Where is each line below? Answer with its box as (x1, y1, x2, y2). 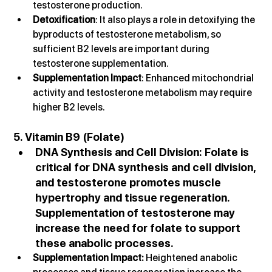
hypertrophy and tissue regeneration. (35, 191, 233, 204)
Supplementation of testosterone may (35, 206, 238, 219)
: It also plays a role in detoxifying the (95, 13, 257, 25)
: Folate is (199, 145, 252, 158)
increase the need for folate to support (35, 221, 243, 234)
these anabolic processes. (35, 236, 174, 250)
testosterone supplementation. (33, 57, 169, 69)
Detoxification (33, 13, 96, 25)
